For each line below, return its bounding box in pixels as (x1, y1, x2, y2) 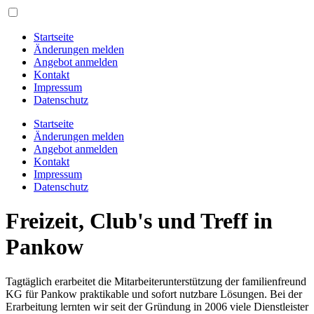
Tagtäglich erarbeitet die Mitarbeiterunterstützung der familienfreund (6, 275, 306, 287)
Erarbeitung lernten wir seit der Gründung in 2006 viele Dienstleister (6, 300, 308, 313)
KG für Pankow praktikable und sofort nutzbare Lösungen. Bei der (6, 287, 302, 300)
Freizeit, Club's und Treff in (6, 208, 273, 234)
